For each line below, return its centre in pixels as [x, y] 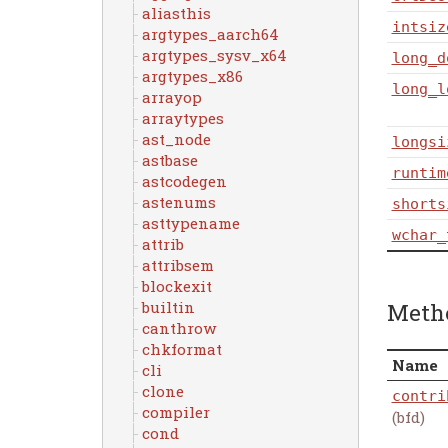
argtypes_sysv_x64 [214, 55]
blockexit [176, 286]
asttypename [190, 223]
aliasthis [176, 13]
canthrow [178, 328]
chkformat [181, 349]
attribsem [177, 265]
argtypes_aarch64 [210, 34]
